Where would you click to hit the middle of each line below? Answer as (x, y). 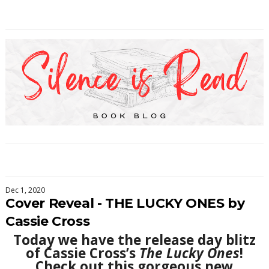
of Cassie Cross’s (82, 253)
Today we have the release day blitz (134, 240)
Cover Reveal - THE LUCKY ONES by (125, 203)
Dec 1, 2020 (25, 190)
